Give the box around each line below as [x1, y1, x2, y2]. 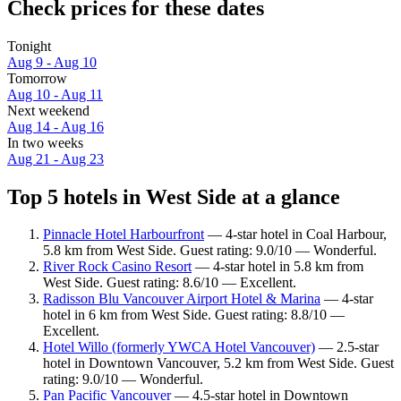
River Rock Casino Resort [43, 259, 192, 275]
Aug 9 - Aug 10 [7, 54, 97, 70]
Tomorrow [7, 70, 67, 86]
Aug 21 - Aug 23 [7, 150, 104, 166]
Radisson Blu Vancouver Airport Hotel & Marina [43, 291, 320, 307]
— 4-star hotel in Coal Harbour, [204, 226, 387, 243]
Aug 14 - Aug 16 [7, 118, 104, 134]
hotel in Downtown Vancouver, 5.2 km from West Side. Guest [43, 355, 394, 371]
